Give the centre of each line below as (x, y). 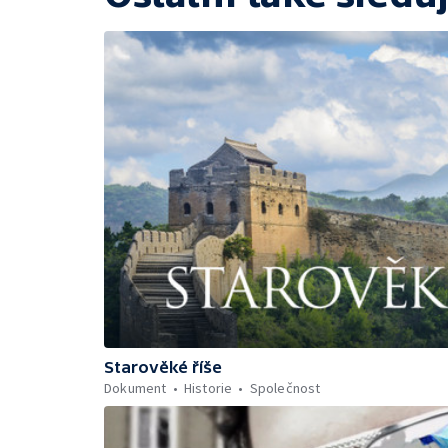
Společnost (285, 387)
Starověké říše (163, 366)
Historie (208, 387)
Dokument (135, 387)
